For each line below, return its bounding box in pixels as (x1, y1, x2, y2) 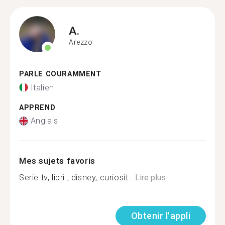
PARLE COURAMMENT (19, 70, 101, 78)
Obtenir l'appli (131, 210, 190, 221)
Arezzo (69, 38, 93, 46)
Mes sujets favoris (19, 156, 95, 166)
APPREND (19, 103, 56, 112)
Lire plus (135, 173, 166, 182)
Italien (30, 82, 54, 92)
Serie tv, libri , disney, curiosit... (19, 173, 136, 182)
